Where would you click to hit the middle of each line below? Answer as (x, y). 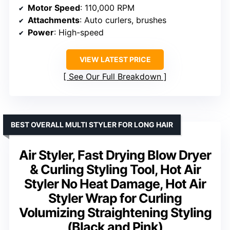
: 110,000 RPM (107, 8)
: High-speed (79, 33)
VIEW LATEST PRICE (115, 60)
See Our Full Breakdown (115, 77)
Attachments (54, 20)
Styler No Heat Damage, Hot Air (115, 184)
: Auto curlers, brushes (123, 20)
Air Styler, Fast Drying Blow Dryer (115, 155)
